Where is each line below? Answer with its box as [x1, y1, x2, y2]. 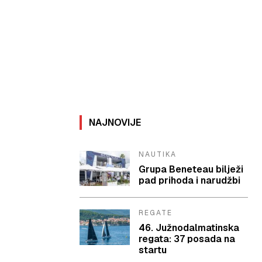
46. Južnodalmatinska [139, 222, 240, 235]
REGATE [139, 208, 173, 218]
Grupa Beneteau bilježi [139, 163, 244, 176]
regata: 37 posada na [139, 233, 236, 246]
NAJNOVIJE [89, 116, 141, 129]
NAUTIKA [139, 150, 177, 160]
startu [139, 244, 167, 257]
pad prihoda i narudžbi [139, 174, 241, 187]
